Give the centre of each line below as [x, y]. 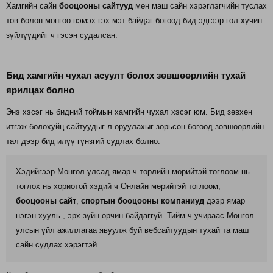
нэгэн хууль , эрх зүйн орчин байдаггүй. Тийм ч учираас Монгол [135, 216]
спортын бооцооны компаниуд [143, 201]
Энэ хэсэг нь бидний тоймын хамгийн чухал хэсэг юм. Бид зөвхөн [129, 112]
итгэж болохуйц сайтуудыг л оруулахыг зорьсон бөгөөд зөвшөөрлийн [135, 127]
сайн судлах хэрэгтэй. [58, 245]
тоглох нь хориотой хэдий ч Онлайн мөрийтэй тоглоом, [118, 186]
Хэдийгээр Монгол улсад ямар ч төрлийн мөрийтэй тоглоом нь [133, 172]
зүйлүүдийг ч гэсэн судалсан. [62, 35]
